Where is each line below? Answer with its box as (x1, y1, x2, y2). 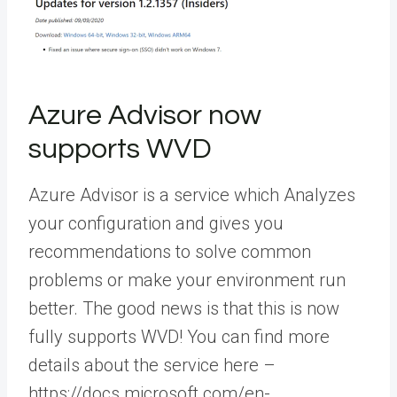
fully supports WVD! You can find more (28, 325, 330, 347)
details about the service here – (28, 354, 276, 376)
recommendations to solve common (28, 240, 311, 262)
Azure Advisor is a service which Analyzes (28, 183, 355, 206)
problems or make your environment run (28, 269, 346, 291)
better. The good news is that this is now (28, 297, 339, 319)
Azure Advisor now (28, 100, 261, 130)
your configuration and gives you (28, 212, 284, 234)
